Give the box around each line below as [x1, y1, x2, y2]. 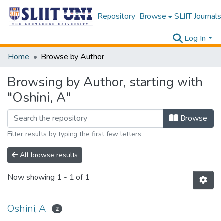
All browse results [18, 150, 78, 160]
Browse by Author [41, 51, 104, 62]
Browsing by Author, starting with [7, 74, 203, 91]
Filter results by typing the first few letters [7, 129, 141, 139]
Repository [97, 11, 135, 22]
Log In [184, 33, 206, 44]
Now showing [7, 172, 57, 183]
